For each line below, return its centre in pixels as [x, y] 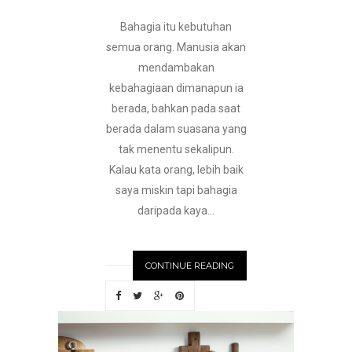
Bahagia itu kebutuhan [176, 27]
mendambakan [176, 68]
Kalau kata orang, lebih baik [176, 170]
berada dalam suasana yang [176, 129]
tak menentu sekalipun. [176, 150]
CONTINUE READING [190, 266]
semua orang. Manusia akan [176, 48]
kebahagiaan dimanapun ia [176, 88]
